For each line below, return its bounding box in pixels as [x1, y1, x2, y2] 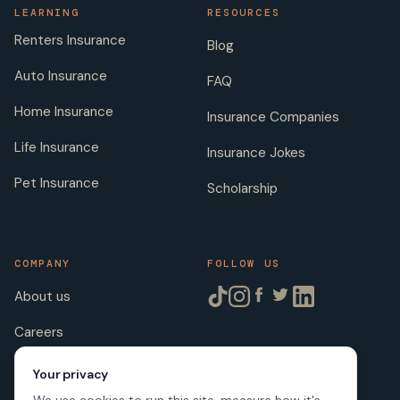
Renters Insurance [14, 30, 126, 49]
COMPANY [14, 256, 71, 271]
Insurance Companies [207, 107, 339, 126]
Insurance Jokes [207, 143, 305, 162]
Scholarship [207, 179, 278, 197]
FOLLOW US [207, 256, 280, 271]
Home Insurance [14, 102, 113, 121]
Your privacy [33, 366, 109, 382]
